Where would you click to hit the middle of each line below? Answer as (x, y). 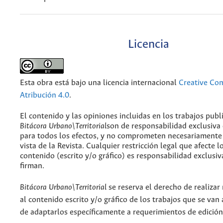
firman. (32, 166)
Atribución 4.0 (45, 96)
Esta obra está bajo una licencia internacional (99, 83)
